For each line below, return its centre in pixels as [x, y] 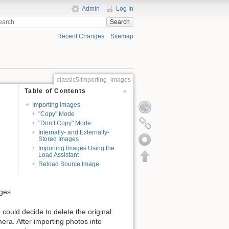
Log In [125, 9]
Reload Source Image [69, 164]
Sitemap [122, 37]
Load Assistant [59, 155]
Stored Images [59, 139]
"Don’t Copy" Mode [65, 123]
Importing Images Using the [77, 148]
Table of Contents [55, 91]
